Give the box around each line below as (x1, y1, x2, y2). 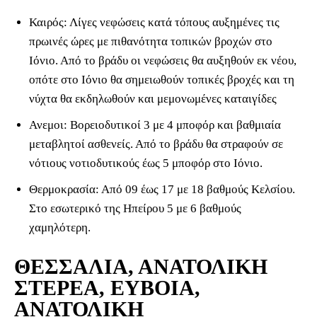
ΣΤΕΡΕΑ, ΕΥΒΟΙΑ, (14, 276, 200, 300)
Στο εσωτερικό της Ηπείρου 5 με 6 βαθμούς (29, 202, 241, 216)
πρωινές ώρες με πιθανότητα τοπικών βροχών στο (29, 35, 272, 49)
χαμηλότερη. (29, 221, 91, 235)
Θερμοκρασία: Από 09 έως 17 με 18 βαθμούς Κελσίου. (29, 183, 295, 197)
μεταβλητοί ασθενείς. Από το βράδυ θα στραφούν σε (29, 137, 283, 151)
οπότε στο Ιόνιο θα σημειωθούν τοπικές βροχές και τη (29, 73, 294, 87)
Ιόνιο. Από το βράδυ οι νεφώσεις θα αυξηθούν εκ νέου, (29, 54, 296, 68)
